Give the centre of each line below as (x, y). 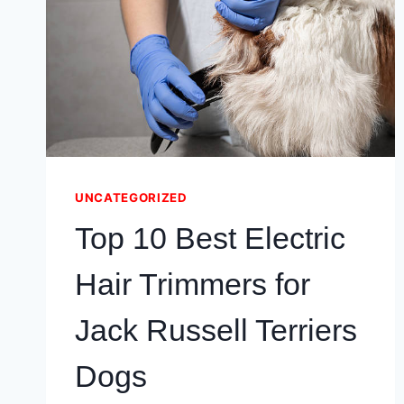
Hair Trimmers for (193, 284)
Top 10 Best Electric (210, 238)
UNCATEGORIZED (131, 198)
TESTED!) (195, 35)
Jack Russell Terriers (216, 330)
